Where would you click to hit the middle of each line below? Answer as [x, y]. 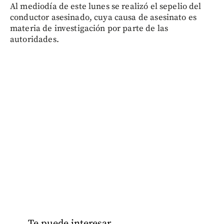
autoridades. [34, 39]
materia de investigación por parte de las [89, 28]
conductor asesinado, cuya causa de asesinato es [103, 17]
